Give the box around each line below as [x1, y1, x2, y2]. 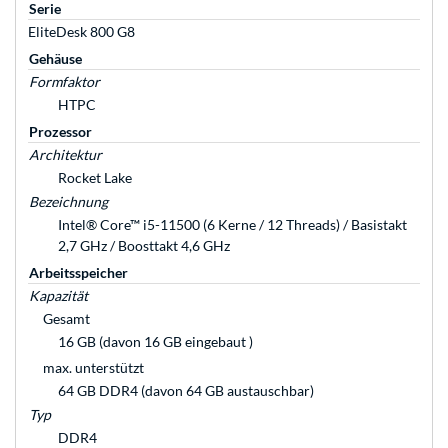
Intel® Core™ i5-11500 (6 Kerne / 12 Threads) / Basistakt [58, 216, 407, 234]
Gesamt [43, 310, 90, 328]
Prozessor [29, 123, 92, 141]
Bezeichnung [29, 193, 108, 211]
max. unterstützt [43, 359, 144, 377]
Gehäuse [29, 50, 82, 68]
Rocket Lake [58, 169, 132, 187]
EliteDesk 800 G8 [28, 23, 135, 41]
